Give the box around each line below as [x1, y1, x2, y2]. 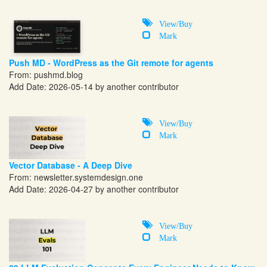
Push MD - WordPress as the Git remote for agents [9, 56, 213, 69]
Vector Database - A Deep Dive [9, 159, 132, 171]
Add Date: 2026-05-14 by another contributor [9, 80, 179, 92]
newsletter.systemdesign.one [34, 170, 143, 183]
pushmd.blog [34, 68, 83, 80]
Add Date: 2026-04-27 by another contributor [9, 182, 179, 195]
